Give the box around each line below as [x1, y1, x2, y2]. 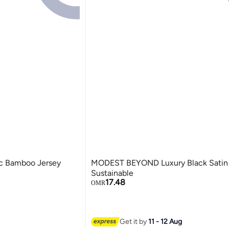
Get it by [119, 217, 148, 226]
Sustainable [90, 168, 133, 178]
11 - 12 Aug [148, 217, 182, 226]
